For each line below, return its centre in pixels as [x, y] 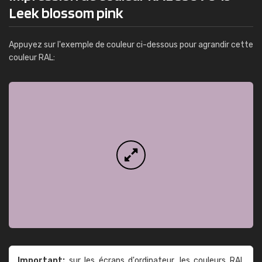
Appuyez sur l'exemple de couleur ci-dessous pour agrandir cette [131, 45]
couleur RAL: [32, 58]
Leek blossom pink [66, 13]
